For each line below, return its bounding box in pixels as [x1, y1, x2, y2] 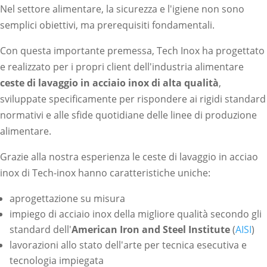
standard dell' [10, 223, 72, 236]
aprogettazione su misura [10, 192, 125, 205]
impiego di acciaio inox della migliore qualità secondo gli [10, 207, 262, 221]
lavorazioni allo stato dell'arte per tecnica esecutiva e [10, 238, 247, 252]
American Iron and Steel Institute [72, 223, 230, 236]
